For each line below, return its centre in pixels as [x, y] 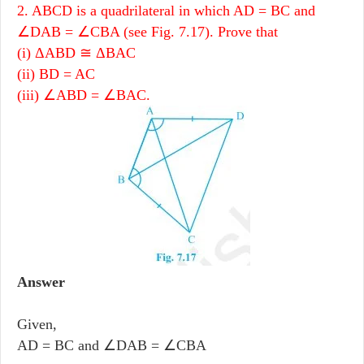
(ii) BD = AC [56, 74]
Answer [41, 282]
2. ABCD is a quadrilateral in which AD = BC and [166, 10]
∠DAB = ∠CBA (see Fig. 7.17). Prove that [147, 31]
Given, [37, 324]
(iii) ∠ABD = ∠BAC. [84, 95]
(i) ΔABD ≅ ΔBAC [76, 52]
